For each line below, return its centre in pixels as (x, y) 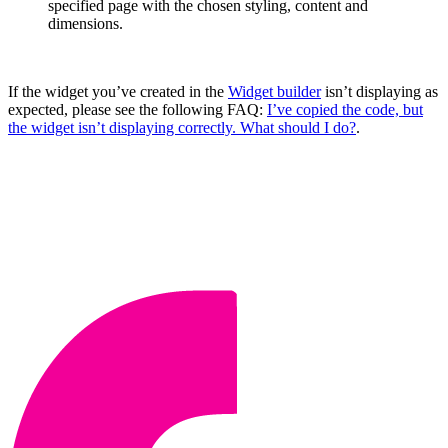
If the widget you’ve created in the (118, 92)
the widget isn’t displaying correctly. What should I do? (182, 128)
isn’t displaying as (379, 92)
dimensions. (85, 24)
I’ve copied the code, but (345, 110)
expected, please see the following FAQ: (137, 110)
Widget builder (274, 92)
